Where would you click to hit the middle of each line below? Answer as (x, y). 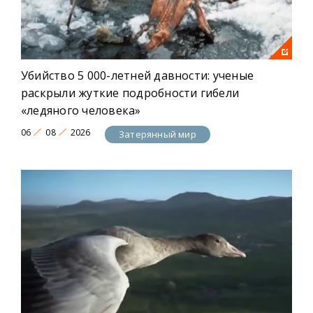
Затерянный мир (158, 134)
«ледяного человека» (81, 111)
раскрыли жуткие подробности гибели (130, 93)
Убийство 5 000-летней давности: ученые (138, 76)
